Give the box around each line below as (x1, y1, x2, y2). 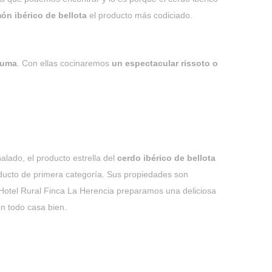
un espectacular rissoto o (112, 58, 218, 68)
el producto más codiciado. (87, 10, 192, 20)
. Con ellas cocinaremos (17, 58, 112, 68)
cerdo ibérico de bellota (117, 153, 216, 163)
